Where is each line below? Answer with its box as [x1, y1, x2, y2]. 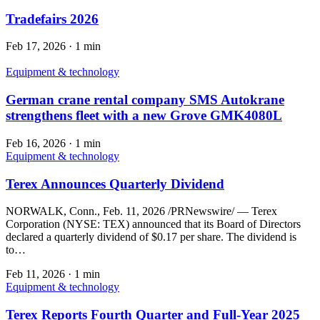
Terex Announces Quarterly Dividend [6, 176, 224, 191]
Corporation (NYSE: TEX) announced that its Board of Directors [6, 218, 301, 231]
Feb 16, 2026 [6, 136, 66, 149]
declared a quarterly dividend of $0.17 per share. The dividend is [6, 231, 296, 244]
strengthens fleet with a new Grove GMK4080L [6, 108, 282, 124]
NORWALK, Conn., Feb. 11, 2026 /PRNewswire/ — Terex [6, 205, 277, 218]
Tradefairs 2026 [6, 11, 99, 26]
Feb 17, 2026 [6, 40, 66, 53]
